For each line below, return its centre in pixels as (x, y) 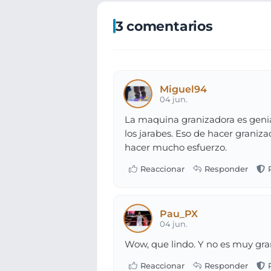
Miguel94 (184, 90)
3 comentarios (164, 26)
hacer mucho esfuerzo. (175, 147)
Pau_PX (179, 214)
